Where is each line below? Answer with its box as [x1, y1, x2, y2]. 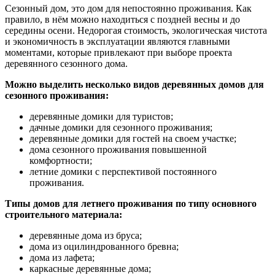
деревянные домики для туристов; [29, 110, 173, 122]
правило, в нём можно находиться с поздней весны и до [5, 14, 240, 25]
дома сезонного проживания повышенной [29, 144, 207, 155]
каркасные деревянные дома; [29, 263, 151, 274]
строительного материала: [5, 209, 122, 220]
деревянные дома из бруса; [29, 230, 142, 241]
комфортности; [29, 155, 92, 166]
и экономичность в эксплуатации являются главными [5, 36, 230, 47]
